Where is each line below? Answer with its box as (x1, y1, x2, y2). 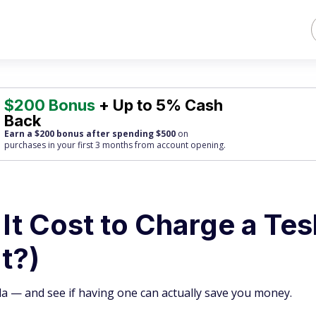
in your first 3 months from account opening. (46, 139, 226, 151)
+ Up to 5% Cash (95, 96, 224, 114)
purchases (4, 139, 47, 151)
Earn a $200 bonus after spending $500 (4, 128, 176, 140)
